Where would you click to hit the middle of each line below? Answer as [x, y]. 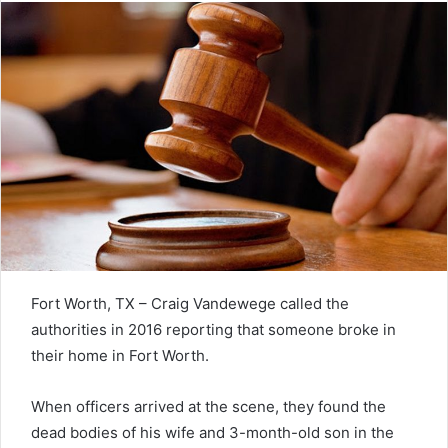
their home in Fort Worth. [120, 355]
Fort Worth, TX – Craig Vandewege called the [190, 303]
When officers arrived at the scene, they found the [208, 406]
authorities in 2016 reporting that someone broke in [213, 329]
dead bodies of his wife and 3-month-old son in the [212, 432]
